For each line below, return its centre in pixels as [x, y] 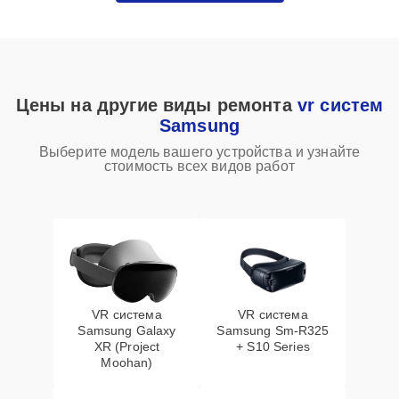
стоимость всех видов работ [199, 166]
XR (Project [127, 346]
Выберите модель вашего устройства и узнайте [199, 152]
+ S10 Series [273, 346]
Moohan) [127, 362]
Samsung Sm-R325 [273, 330]
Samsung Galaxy [127, 330]
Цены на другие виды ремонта [156, 105]
